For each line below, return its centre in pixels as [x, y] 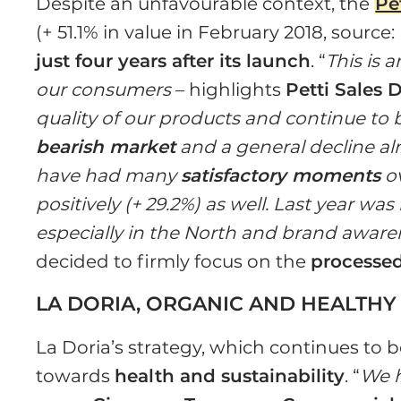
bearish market [106, 147]
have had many [109, 176]
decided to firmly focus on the [174, 262]
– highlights [229, 90]
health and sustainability [230, 376]
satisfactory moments [281, 176]
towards [76, 376]
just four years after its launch [174, 61]
